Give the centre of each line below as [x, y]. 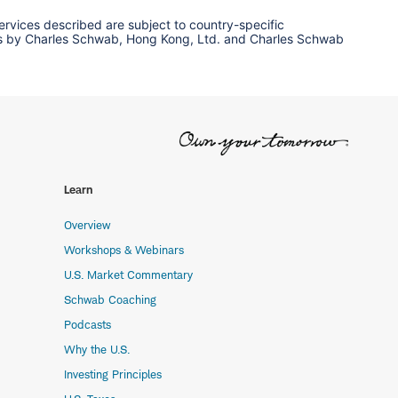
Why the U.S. [97, 350]
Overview [87, 225]
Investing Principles [113, 374]
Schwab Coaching [110, 300]
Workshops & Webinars [124, 250]
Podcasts [88, 325]
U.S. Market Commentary [128, 275]
